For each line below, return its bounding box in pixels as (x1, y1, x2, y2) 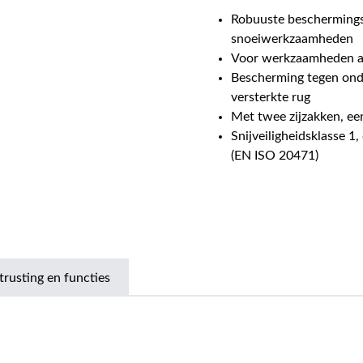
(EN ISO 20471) (231, 148, 319, 162)
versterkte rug (231, 90, 311, 104)
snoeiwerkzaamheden (231, 32, 354, 45)
